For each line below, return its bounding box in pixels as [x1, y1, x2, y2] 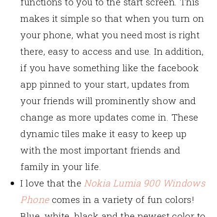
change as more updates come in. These [20, 111, 199, 124]
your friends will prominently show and [20, 94, 196, 107]
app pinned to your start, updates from [20, 78, 190, 91]
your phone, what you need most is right [20, 29, 200, 41]
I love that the [20, 177, 84, 189]
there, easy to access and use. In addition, [20, 45, 204, 58]
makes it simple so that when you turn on [20, 12, 204, 25]
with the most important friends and [20, 144, 181, 156]
